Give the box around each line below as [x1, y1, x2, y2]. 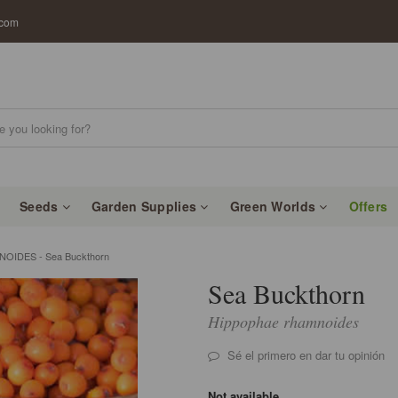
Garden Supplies [91, 197, 201, 215]
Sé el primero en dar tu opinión [223, 346, 385, 363]
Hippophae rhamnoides [207, 311, 359, 332]
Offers [348, 197, 388, 215]
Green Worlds [229, 197, 320, 215]
